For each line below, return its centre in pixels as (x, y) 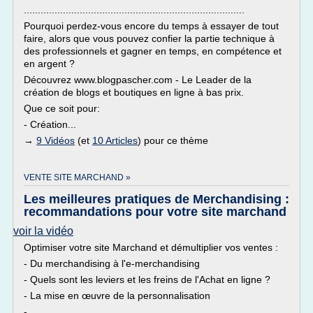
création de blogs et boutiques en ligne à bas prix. (134, 92)
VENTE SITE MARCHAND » (77, 177)
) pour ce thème (173, 140)
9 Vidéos (56, 140)
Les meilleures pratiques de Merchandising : (156, 199)
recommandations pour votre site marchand (155, 212)
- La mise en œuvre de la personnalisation (117, 296)
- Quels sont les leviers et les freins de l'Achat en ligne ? (147, 279)
